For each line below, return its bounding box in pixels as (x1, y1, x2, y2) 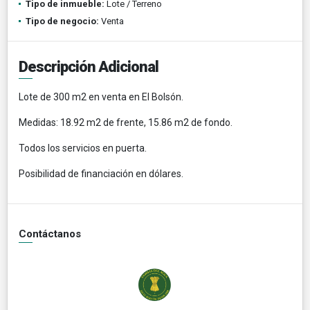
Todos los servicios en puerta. (19, 142, 147, 154)
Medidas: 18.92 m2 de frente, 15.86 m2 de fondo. (19, 116, 232, 128)
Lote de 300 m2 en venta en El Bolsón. (19, 91, 183, 102)
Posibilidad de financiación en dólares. (19, 167, 183, 179)
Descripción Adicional (19, 57, 158, 75)
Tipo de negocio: (26, 15, 99, 26)
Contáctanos (19, 227, 81, 240)
